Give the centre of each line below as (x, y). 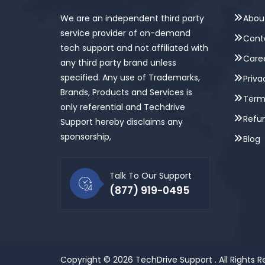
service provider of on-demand (125, 33)
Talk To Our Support (151, 176)
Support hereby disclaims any (122, 122)
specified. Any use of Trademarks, (130, 77)
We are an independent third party (132, 18)
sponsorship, (86, 137)
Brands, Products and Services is (126, 92)
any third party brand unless (118, 63)
